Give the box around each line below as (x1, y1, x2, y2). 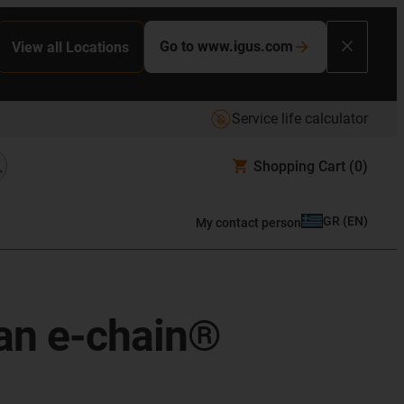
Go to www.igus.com (160, 38, 293, 55)
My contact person (196, 215, 301, 230)
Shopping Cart (253, 157, 345, 175)
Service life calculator (232, 110, 368, 127)
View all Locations (12, 38, 129, 56)
